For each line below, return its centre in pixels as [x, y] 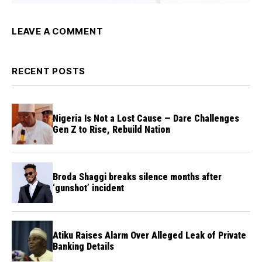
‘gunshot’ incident [88, 188]
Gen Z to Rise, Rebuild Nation [111, 130]
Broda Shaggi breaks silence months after [137, 177]
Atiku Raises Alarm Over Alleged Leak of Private [149, 236]
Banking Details [83, 247]
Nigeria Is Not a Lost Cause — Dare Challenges [146, 119]
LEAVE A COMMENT [58, 32]
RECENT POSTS [49, 71]
